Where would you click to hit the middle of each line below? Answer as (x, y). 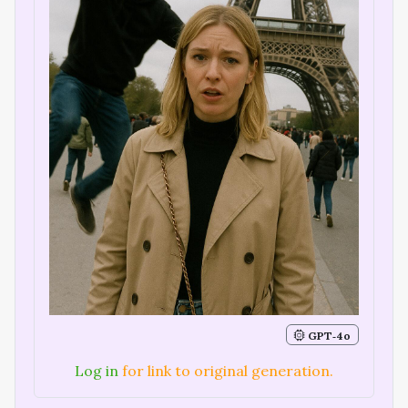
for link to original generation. (226, 371)
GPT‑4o (328, 335)
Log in (97, 371)
